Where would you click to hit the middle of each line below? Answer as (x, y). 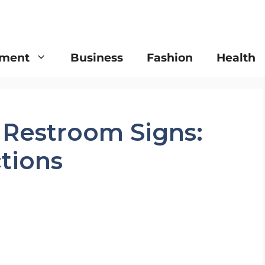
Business (97, 58)
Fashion (170, 58)
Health (236, 58)
